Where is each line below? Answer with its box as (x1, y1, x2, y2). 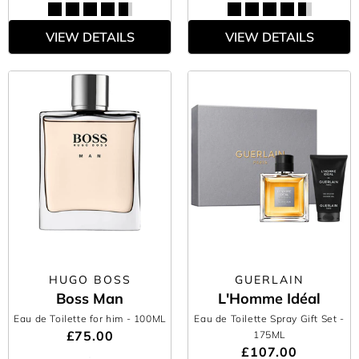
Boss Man (56, 289, 123, 308)
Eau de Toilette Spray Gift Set (194, 313, 340, 325)
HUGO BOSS (48, 272, 131, 287)
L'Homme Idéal (218, 289, 321, 308)
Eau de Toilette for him (14, 313, 127, 325)
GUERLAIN (235, 272, 304, 287)
